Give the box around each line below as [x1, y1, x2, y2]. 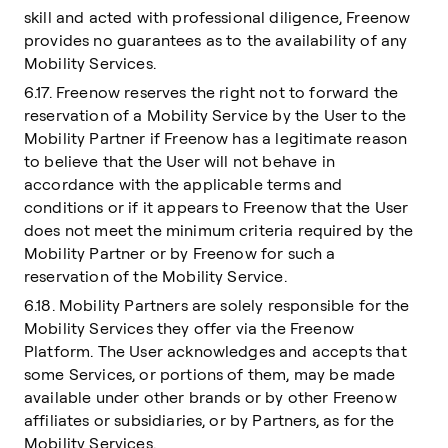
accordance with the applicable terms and [24, 174, 343, 194]
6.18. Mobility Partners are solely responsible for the [24, 295, 410, 315]
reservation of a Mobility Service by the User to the [24, 105, 407, 125]
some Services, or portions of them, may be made [24, 364, 396, 384]
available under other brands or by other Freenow [24, 387, 397, 407]
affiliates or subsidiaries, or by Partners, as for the [24, 410, 395, 430]
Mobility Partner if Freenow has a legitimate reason [24, 128, 408, 148]
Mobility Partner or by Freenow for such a [24, 243, 336, 263]
